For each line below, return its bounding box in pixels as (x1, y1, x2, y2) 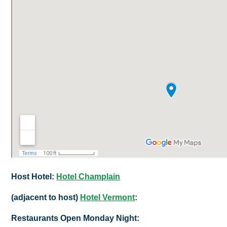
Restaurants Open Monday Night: (11, 214, 140, 223)
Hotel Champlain (56, 172, 121, 181)
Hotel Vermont (80, 193, 135, 202)
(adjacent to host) (11, 193, 81, 202)
